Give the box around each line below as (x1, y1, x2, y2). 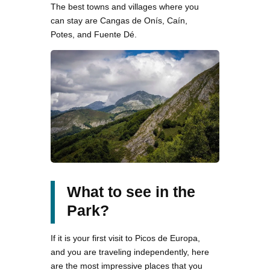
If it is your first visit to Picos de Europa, (51, 233, 200, 243)
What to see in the (67, 183, 195, 200)
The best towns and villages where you (51, 2, 199, 12)
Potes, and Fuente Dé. (51, 30, 137, 40)
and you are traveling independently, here (51, 246, 209, 257)
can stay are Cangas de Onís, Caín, (51, 16, 187, 26)
